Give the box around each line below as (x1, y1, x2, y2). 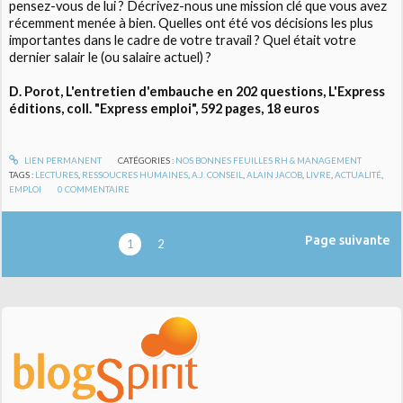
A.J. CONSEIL (192, 169, 244, 181)
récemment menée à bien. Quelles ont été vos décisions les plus (9, 14, 374, 31)
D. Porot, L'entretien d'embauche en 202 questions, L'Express (9, 83, 386, 99)
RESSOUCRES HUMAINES (82, 169, 189, 181)
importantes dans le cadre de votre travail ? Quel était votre (9, 31, 357, 48)
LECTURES (35, 169, 79, 181)
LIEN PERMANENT (22, 155, 102, 166)
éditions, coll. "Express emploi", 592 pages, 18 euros (9, 100, 320, 116)
